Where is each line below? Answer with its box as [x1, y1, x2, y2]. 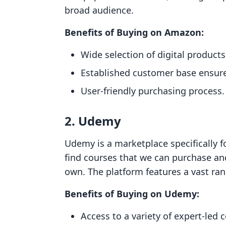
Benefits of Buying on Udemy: [65, 188, 199, 200]
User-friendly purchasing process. [81, 85, 224, 97]
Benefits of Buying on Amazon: [65, 26, 204, 38]
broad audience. [65, 4, 134, 16]
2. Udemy [65, 112, 121, 129]
